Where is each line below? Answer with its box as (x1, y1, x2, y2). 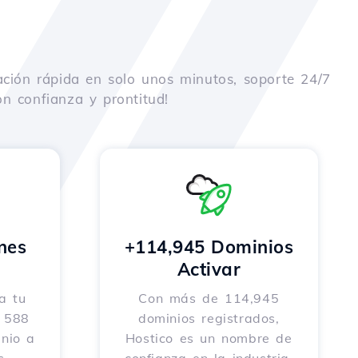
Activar (177, 258, 241, 280)
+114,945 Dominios (124, 236, 293, 258)
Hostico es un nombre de (125, 330, 292, 346)
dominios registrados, (137, 310, 280, 326)
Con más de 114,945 (138, 290, 280, 306)
